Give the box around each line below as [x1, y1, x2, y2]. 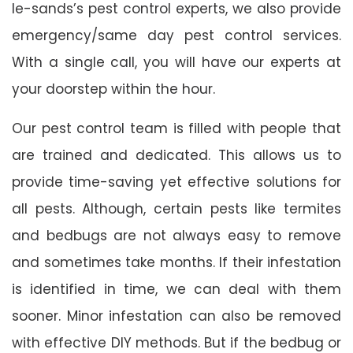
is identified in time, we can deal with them [12, 279, 341, 299]
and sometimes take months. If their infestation [12, 252, 341, 272]
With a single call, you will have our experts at [12, 52, 341, 72]
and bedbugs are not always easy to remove [12, 225, 341, 245]
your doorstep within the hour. [12, 79, 215, 98]
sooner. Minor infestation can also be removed [12, 306, 341, 325]
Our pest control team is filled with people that [12, 118, 341, 138]
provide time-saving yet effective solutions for [12, 172, 341, 191]
